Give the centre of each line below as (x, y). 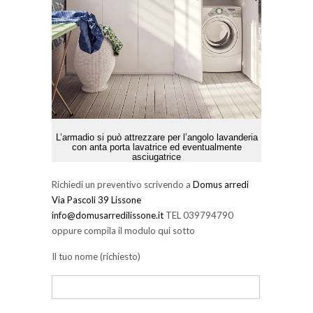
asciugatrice (156, 156)
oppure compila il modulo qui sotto (123, 230)
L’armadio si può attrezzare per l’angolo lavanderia (156, 137)
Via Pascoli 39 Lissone (96, 199)
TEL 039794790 (198, 215)
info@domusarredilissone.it (108, 215)
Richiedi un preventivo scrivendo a (122, 184)
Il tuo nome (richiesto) (96, 257)
